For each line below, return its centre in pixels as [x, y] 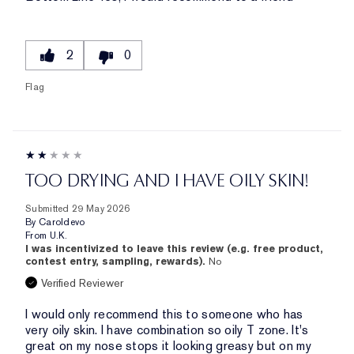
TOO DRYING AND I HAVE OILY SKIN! [168, 181]
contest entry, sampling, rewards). [117, 262]
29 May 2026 [101, 209]
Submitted [49, 209]
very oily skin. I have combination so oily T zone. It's [167, 330]
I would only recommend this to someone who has [164, 314]
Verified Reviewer [82, 283]
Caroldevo [62, 222]
